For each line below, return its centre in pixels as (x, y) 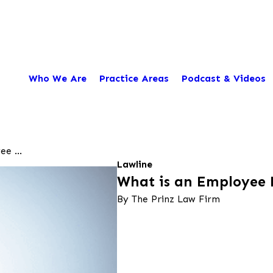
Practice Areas (134, 78)
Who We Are (57, 78)
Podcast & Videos (223, 78)
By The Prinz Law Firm (168, 199)
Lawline (135, 164)
